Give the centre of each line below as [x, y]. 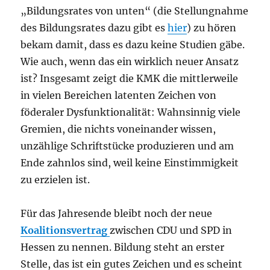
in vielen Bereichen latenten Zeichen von [119, 96]
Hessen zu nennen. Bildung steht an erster [123, 247]
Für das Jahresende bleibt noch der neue [117, 214]
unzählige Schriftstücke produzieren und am [127, 146]
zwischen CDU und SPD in [171, 231]
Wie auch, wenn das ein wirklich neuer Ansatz [130, 62]
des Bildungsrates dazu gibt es [94, 28]
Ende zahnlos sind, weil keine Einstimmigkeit [130, 163]
